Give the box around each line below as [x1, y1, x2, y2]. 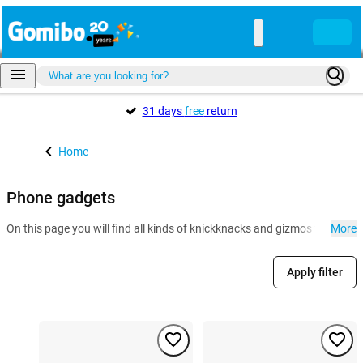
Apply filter [287, 266, 343, 280]
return [203, 105, 237, 117]
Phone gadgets [6, 187, 115, 207]
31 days [142, 105, 185, 117]
